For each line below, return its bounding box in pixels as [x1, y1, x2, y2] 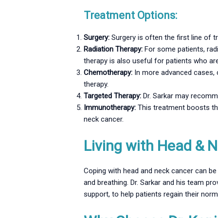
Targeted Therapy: [84, 91, 142, 101]
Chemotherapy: [84, 68, 133, 77]
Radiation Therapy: [84, 45, 143, 54]
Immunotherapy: [84, 103, 136, 112]
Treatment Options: [84, 9, 178, 22]
